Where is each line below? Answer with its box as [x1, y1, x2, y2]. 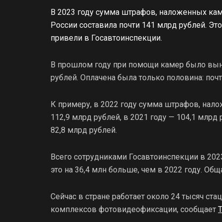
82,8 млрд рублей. [51, 125, 117, 135]
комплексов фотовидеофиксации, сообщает [51, 204, 218, 214]
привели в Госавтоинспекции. [51, 33, 162, 43]
